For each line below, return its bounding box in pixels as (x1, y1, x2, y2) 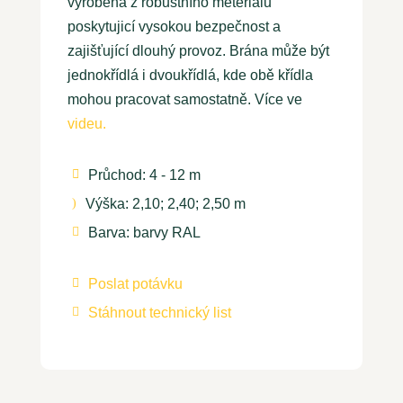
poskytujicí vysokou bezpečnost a (67, 18, 281, 34)
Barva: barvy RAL (87, 224, 201, 240)
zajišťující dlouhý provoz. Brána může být (67, 42, 329, 58)
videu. (67, 115, 110, 131)
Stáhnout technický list (87, 304, 231, 320)
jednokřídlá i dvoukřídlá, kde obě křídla (67, 67, 313, 83)
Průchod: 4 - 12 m (87, 166, 201, 183)
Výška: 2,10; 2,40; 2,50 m (85, 195, 246, 211)
